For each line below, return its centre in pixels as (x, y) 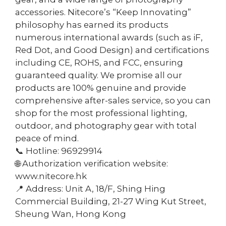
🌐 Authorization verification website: (92, 163)
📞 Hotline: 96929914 (59, 151)
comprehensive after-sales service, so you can (113, 100)
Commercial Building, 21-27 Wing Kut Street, (111, 201)
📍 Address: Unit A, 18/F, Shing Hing (90, 189)
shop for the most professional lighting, (101, 113)
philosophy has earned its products (92, 25)
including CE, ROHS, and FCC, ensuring (99, 63)
